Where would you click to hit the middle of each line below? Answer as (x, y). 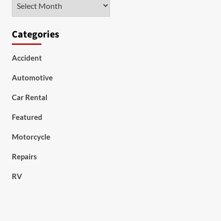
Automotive (32, 77)
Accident (27, 58)
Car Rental (29, 97)
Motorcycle (31, 137)
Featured (27, 117)
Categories (35, 35)
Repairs (24, 156)
